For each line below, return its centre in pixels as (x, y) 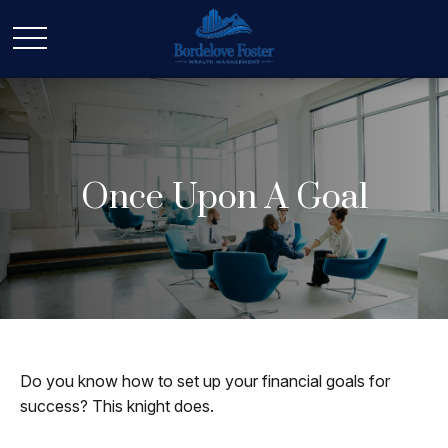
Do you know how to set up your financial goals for (205, 381)
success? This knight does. (117, 406)
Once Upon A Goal (224, 198)
